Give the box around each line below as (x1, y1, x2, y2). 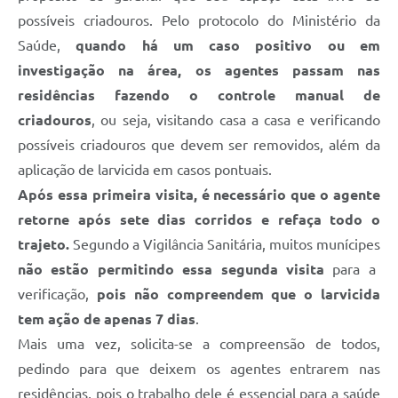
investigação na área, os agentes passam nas (18, 62, 380, 79)
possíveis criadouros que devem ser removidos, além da (18, 137, 380, 154)
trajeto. (18, 236, 69, 253)
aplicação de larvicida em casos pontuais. (18, 162, 275, 179)
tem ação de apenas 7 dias (18, 311, 195, 328)
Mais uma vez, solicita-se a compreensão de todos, (18, 336, 380, 353)
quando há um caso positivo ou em (60, 37, 380, 54)
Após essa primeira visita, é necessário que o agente (18, 187, 380, 203)
